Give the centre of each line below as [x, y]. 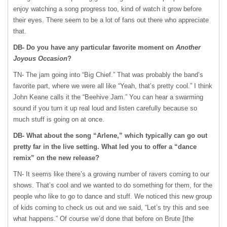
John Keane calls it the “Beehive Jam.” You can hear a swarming [108, 97]
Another [188, 47]
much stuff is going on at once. [59, 119]
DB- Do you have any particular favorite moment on [94, 47]
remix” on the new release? [56, 158]
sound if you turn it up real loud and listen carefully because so [105, 108]
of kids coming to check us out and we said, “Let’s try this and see [111, 207]
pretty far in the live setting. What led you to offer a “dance [105, 147]
